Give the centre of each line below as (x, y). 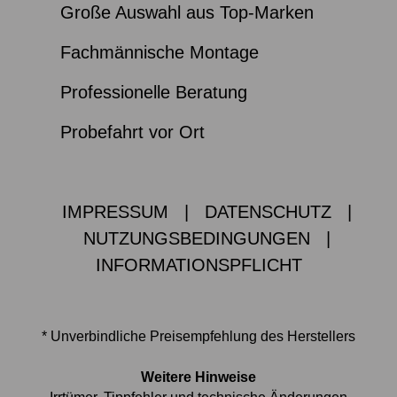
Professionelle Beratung (153, 92)
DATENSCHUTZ (268, 212)
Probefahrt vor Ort (132, 132)
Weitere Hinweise (198, 377)
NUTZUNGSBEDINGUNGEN (196, 238)
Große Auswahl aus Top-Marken (187, 12)
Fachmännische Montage (159, 52)
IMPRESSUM (115, 212)
